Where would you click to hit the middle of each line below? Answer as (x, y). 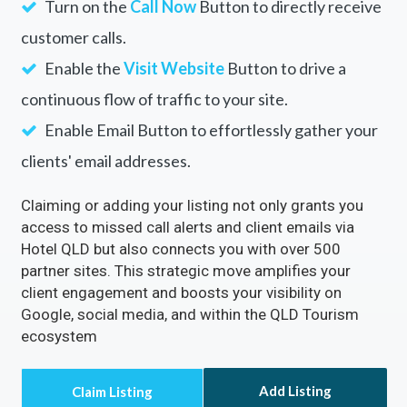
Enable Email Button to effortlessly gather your (209, 288)
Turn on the (85, 164)
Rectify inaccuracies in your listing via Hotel (196, 102)
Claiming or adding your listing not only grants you (192, 363)
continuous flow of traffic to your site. (154, 257)
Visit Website (174, 226)
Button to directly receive (288, 164)
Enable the (82, 226)
